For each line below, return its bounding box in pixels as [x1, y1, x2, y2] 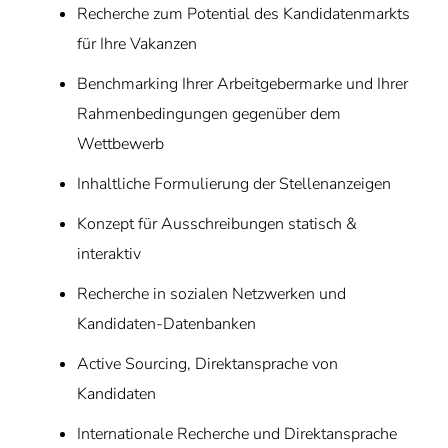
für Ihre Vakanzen [77, 33, 198, 55]
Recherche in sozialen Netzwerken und [77, 283, 347, 305]
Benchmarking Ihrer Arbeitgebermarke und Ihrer [77, 73, 409, 95]
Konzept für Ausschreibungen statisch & [77, 213, 358, 235]
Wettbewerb [77, 133, 165, 155]
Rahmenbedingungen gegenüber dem [77, 103, 342, 125]
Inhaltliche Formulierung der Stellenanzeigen [77, 173, 392, 195]
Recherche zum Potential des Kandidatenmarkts [77, 3, 411, 25]
